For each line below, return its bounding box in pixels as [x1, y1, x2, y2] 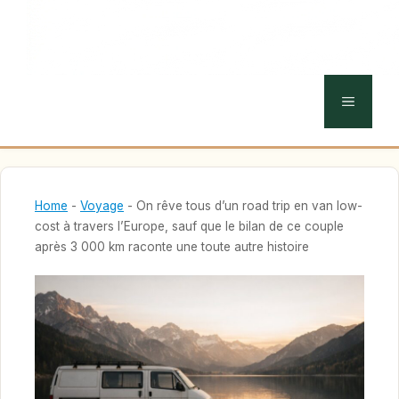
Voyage [80, 199, 124, 213]
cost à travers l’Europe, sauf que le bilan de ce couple [35, 219, 344, 233]
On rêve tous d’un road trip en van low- [136, 199, 362, 213]
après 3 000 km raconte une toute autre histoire [35, 240, 309, 254]
